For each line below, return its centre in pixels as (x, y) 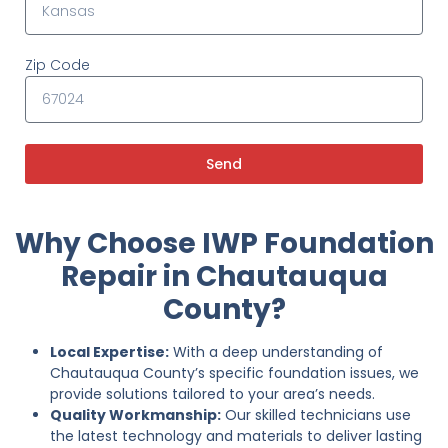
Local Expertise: (109, 351)
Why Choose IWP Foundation (224, 243)
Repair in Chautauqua (224, 276)
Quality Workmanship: (135, 414)
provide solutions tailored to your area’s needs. (212, 393)
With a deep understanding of (276, 351)
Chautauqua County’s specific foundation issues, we (234, 372)
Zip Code (57, 64)
